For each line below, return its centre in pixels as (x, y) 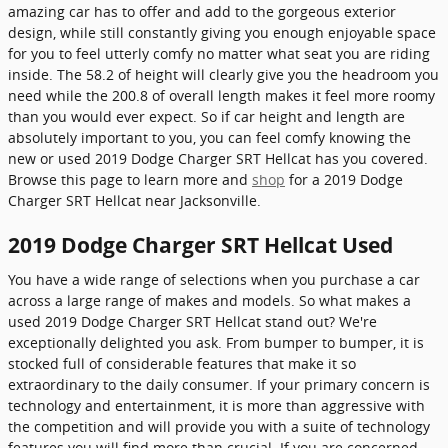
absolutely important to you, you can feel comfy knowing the (209, 137)
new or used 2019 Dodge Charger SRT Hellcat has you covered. (218, 158)
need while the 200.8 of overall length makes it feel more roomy (221, 95)
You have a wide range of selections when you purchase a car (214, 279)
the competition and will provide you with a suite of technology (219, 426)
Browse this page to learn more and (130, 179)
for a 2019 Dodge (344, 179)
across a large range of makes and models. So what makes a (209, 300)
